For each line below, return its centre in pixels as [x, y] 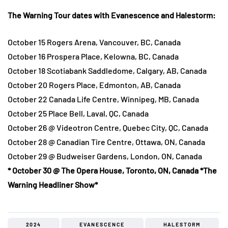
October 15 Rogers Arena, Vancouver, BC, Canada [94, 42]
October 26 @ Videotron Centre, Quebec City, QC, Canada [108, 128]
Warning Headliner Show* [53, 185]
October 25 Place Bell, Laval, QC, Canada [78, 113]
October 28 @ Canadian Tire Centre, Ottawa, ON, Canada [106, 142]
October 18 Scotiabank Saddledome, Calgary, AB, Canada [107, 71]
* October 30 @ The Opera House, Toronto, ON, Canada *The [112, 170]
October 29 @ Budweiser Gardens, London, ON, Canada [105, 156]
